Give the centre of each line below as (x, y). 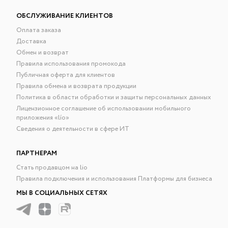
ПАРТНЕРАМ (37, 153)
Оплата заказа (39, 30)
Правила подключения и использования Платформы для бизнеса (115, 179)
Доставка (32, 41)
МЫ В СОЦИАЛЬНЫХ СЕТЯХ (62, 193)
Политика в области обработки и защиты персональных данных (114, 97)
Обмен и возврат (43, 52)
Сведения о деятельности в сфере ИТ (73, 129)
